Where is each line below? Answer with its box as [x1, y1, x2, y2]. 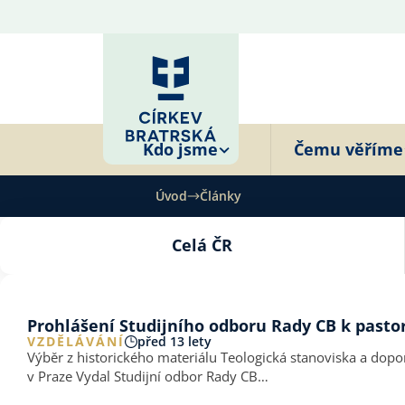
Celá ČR [172, 234, 232, 256]
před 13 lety [137, 333, 212, 350]
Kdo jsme [143, 138, 218, 160]
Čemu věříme [294, 138, 403, 160]
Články [200, 187, 241, 204]
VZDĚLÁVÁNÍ [27, 333, 125, 350]
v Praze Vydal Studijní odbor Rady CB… [27, 367, 268, 385]
